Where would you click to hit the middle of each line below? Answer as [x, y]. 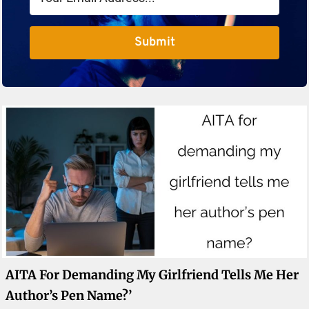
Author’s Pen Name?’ [69, 295]
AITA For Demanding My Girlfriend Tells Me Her [152, 275]
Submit [154, 43]
